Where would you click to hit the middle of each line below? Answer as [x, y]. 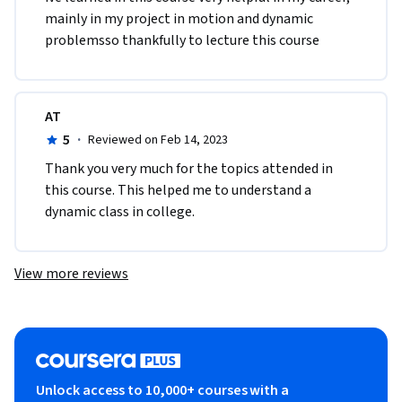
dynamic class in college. [120, 211]
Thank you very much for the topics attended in [189, 168]
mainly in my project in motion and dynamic [179, 18]
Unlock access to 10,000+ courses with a [163, 390]
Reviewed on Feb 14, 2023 [157, 140]
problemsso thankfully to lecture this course [184, 40]
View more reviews [71, 273]
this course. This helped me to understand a [178, 190]
